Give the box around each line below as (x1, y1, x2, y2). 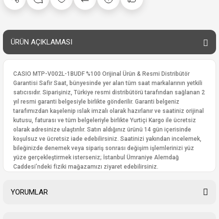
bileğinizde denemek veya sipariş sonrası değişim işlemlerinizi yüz (13, 145, 194, 152)
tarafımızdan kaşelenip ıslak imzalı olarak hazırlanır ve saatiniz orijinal (13, 108, 204, 114)
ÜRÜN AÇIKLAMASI (11, 38, 72, 46)
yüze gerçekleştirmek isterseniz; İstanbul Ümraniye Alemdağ (13, 154, 179, 161)
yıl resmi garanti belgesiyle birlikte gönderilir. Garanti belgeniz (13, 98, 179, 105)
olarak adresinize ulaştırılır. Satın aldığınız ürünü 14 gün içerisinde (13, 126, 191, 133)
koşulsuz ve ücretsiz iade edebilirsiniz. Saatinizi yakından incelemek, (13, 135, 201, 142)
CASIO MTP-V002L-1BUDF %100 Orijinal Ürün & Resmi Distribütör (13, 70, 190, 77)
